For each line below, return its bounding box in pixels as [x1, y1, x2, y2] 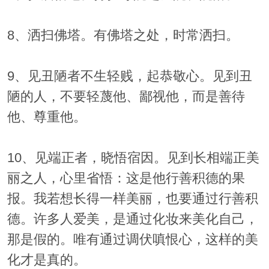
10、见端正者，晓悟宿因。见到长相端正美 [7, 151, 259, 166]
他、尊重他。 [7, 110, 86, 125]
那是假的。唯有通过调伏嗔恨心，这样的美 [7, 232, 258, 247]
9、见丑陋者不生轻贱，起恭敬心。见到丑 [7, 69, 252, 84]
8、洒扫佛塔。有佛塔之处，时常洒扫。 [7, 28, 239, 43]
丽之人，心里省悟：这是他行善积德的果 [7, 171, 245, 186]
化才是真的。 [7, 253, 86, 268]
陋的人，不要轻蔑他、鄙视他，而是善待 [7, 89, 245, 104]
